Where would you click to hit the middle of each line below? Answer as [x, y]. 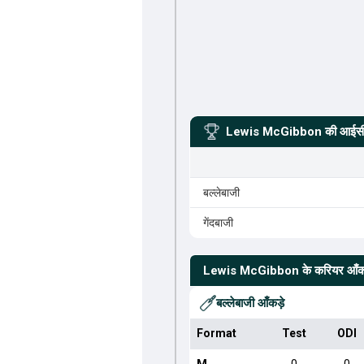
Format [216, 333]
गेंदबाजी [218, 223]
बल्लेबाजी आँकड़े [250, 303]
